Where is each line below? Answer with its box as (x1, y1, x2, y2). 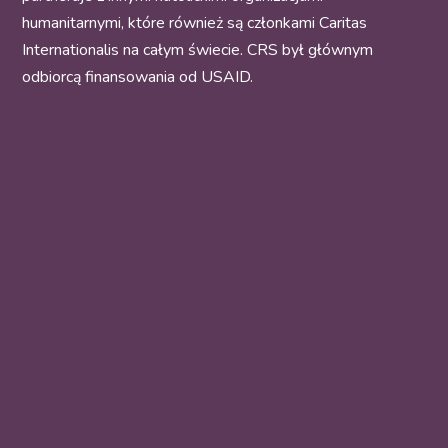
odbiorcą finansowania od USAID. (22, 66, 254, 89)
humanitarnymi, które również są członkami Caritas (22, 12, 368, 35)
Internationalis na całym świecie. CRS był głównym (22, 39, 374, 62)
